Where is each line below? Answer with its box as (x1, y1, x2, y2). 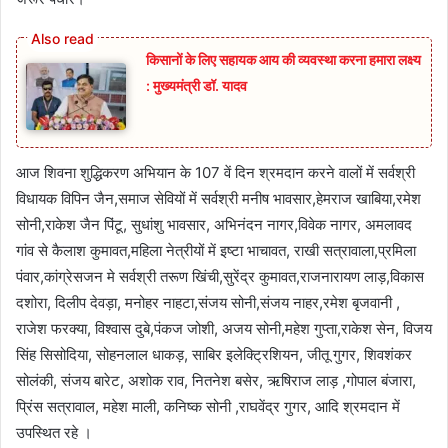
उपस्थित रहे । (16, 423, 92, 443)
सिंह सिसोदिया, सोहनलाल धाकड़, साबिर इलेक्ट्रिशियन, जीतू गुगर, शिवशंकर (16, 345, 412, 365)
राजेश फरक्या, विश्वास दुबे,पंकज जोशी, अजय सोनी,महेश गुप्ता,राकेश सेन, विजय (16, 319, 432, 339)
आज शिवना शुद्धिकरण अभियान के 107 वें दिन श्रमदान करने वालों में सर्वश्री (16, 163, 415, 183)
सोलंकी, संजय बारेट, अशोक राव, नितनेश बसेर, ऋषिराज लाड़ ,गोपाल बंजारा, (16, 371, 416, 391)
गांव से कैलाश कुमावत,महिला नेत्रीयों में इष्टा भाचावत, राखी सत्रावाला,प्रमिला (16, 241, 416, 261)
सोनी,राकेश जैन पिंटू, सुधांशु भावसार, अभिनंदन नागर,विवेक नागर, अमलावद (16, 215, 412, 235)
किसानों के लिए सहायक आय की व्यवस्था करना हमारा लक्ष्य (146, 51, 421, 69)
